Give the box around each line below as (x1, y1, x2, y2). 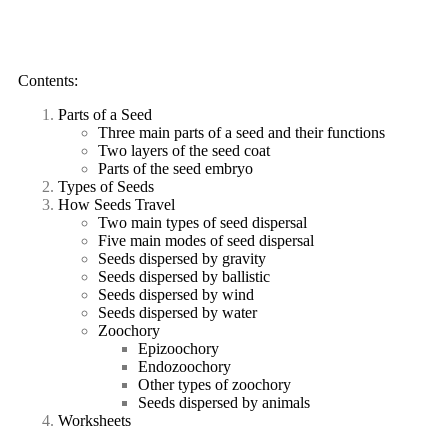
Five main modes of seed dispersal (98, 232, 314, 249)
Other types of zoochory (138, 376, 291, 393)
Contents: (18, 72, 78, 89)
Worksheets (58, 412, 131, 429)
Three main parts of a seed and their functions (98, 124, 385, 141)
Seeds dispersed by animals (138, 394, 310, 411)
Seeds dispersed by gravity (98, 250, 266, 267)
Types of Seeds (58, 178, 154, 195)
